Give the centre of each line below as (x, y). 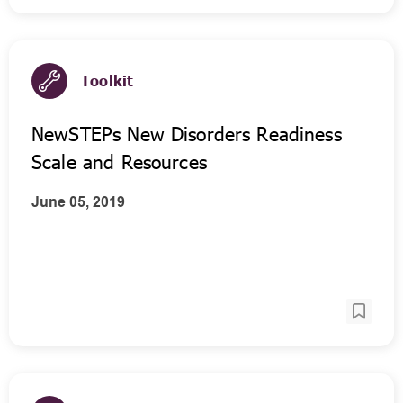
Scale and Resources (119, 161)
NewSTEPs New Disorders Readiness (187, 134)
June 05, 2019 (78, 202)
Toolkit (107, 81)
